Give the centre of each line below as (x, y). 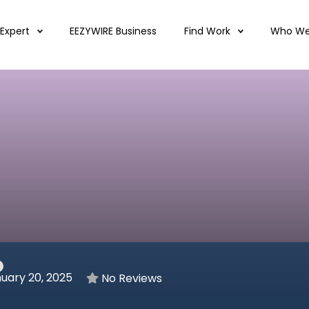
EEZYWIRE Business (113, 31)
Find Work (209, 31)
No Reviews (130, 278)
